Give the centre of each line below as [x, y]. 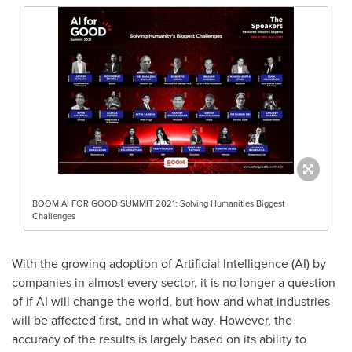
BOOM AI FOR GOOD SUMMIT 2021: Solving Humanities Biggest [158, 203]
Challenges [54, 216]
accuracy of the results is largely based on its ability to [159, 339]
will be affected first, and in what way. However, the [152, 320]
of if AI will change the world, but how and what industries [171, 301]
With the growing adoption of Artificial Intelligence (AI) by [169, 263]
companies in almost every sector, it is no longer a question [174, 282]
